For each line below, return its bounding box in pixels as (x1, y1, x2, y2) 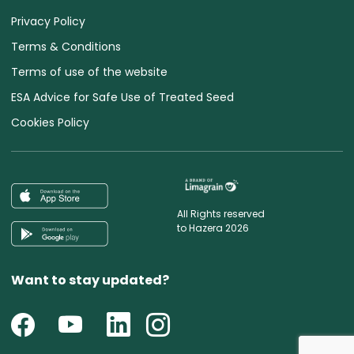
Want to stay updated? (11, 270, 169, 289)
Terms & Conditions (11, 38, 121, 55)
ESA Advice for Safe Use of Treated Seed (11, 88, 234, 105)
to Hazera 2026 (177, 221, 249, 235)
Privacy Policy (11, 13, 85, 29)
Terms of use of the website (11, 63, 168, 80)
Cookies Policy (11, 114, 89, 130)
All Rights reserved (177, 207, 265, 221)
